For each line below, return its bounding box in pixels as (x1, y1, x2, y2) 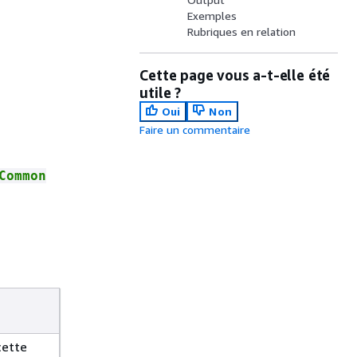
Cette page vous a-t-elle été (139, 66, 331, 84)
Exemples (187, 9, 237, 22)
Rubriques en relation (187, 25, 296, 38)
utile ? (139, 84, 181, 101)
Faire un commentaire (139, 123, 251, 136)
